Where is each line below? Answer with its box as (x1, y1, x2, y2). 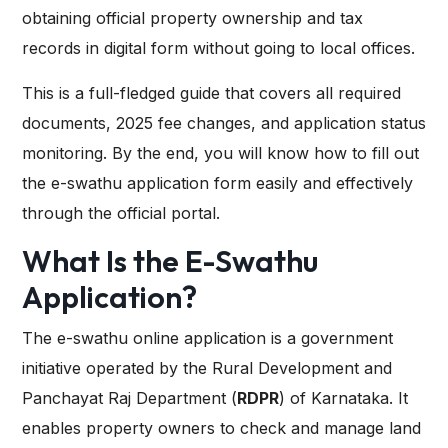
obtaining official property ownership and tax (22, 8, 363, 29)
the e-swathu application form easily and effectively (22, 173, 413, 194)
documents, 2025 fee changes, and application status (22, 113, 426, 134)
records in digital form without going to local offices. (22, 38, 415, 59)
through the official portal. (22, 203, 220, 224)
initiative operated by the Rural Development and (22, 358, 392, 379)
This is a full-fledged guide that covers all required (22, 83, 401, 104)
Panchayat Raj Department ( (22, 388, 237, 409)
